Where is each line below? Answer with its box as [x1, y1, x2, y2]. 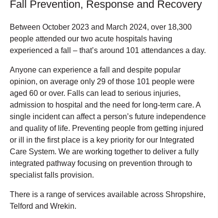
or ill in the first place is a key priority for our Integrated [10, 135, 194, 144]
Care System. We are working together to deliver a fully [10, 147, 199, 156]
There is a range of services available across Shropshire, [10, 190, 205, 199]
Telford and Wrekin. [10, 201, 76, 210]
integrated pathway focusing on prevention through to [10, 159, 192, 167]
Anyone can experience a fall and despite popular [10, 65, 181, 74]
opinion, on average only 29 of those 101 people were [10, 77, 195, 86]
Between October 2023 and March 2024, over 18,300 [10, 22, 192, 31]
